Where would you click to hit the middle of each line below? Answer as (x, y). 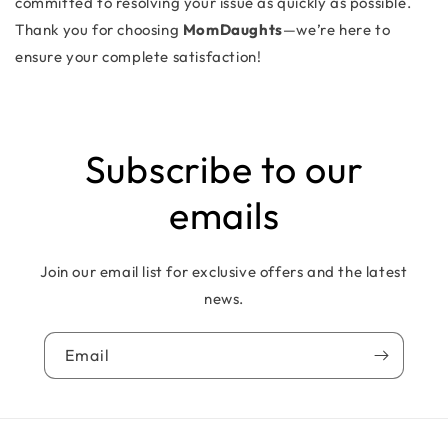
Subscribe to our (224, 169)
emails (224, 215)
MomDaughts (232, 29)
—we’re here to (336, 29)
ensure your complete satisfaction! (138, 56)
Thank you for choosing (99, 29)
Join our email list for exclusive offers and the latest (224, 271)
